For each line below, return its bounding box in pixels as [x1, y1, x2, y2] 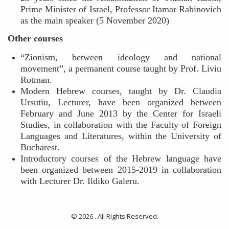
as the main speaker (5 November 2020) [20, 15, 169, 26]
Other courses [8, 33, 63, 43]
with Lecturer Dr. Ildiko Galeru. [20, 176, 140, 186]
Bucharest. [20, 142, 60, 152]
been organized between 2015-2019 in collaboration [20, 165, 221, 175]
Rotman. [20, 75, 52, 85]
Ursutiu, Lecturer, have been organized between [20, 97, 221, 107]
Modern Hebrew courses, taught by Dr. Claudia [20, 86, 221, 96]
